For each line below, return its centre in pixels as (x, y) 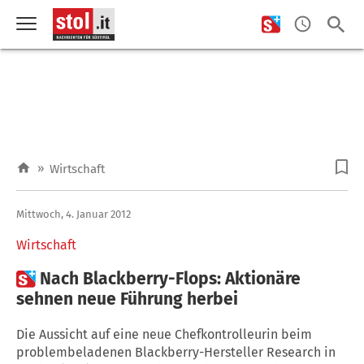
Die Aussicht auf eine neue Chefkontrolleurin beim (164, 334)
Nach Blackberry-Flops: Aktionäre (170, 278)
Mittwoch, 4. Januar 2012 (74, 214)
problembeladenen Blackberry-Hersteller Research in (176, 352)
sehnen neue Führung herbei (127, 299)
